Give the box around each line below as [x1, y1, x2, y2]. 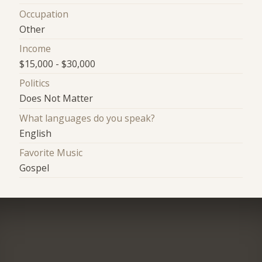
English [19, 126, 52, 140]
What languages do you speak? [19, 111, 156, 125]
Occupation [19, 7, 69, 20]
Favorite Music [19, 146, 83, 160]
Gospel [19, 161, 50, 175]
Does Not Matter [19, 92, 94, 105]
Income [19, 42, 51, 55]
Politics [19, 77, 50, 90]
